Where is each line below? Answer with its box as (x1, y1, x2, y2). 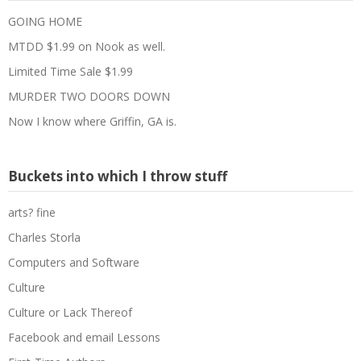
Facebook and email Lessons (8, 329, 160, 345)
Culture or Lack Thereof (8, 304, 132, 320)
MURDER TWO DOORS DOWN (8, 88, 170, 104)
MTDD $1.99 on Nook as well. (8, 38, 165, 54)
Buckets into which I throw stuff (8, 166, 227, 185)
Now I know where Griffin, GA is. (8, 113, 176, 129)
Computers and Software (8, 254, 139, 270)
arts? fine (8, 204, 56, 220)
